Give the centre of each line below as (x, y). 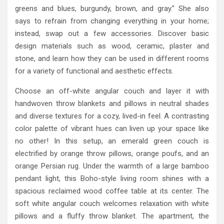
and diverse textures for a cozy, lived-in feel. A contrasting (112, 116)
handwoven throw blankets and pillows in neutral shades (112, 104)
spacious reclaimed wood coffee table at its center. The (112, 191)
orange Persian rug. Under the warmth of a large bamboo (112, 166)
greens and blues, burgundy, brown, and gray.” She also (112, 9)
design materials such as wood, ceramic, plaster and (112, 46)
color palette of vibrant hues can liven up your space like (112, 129)
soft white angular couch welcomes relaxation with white (112, 204)
